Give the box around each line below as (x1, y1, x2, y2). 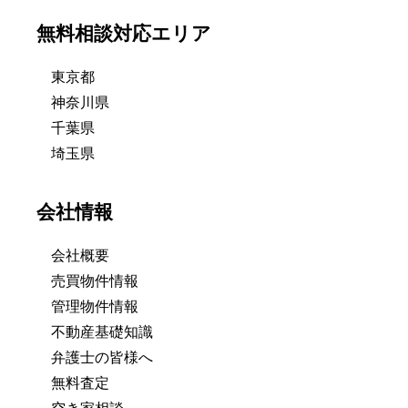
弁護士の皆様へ (51, 350, 153, 366)
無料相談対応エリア (36, 23, 211, 45)
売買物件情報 (51, 273, 138, 290)
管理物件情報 (51, 299, 138, 315)
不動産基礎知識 (51, 324, 153, 341)
